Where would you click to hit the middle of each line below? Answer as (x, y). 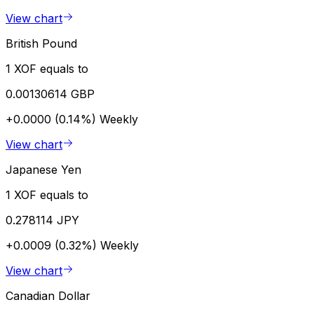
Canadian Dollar (48, 295)
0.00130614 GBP (50, 94)
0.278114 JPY (42, 220)
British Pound (41, 43)
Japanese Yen (43, 169)
